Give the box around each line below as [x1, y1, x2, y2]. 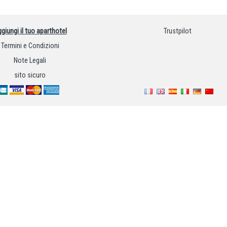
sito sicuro [14, 70, 46, 80]
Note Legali [14, 56, 46, 65]
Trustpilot [163, 27, 192, 36]
